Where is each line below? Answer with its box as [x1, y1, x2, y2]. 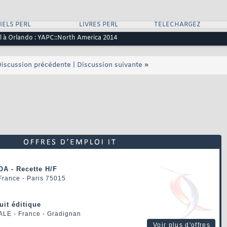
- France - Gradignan [12, 210, 81, 218]
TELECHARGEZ [154, 21, 201, 29]
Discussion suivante [77, 61, 142, 70]
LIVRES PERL [79, 21, 118, 29]
